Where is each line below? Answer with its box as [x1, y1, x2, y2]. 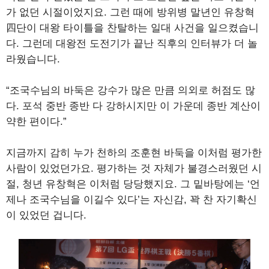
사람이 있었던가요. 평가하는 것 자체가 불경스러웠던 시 [6, 163, 262, 175]
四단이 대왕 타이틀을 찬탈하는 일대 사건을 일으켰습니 [6, 22, 259, 34]
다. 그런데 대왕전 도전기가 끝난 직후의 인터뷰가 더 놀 [6, 38, 258, 50]
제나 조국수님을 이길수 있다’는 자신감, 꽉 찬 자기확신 [6, 194, 257, 206]
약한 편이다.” [6, 116, 67, 128]
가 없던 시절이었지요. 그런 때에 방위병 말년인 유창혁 [6, 7, 255, 19]
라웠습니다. [6, 53, 60, 65]
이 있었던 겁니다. [6, 210, 86, 222]
